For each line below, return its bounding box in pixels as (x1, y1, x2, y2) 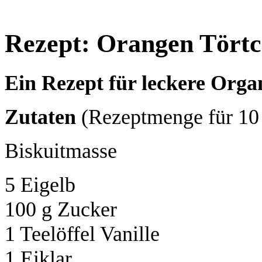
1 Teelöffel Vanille (5, 222, 160, 246)
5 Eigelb (5, 173, 75, 196)
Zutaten (5, 105, 76, 129)
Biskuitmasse (5, 139, 117, 163)
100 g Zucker (5, 197, 117, 221)
